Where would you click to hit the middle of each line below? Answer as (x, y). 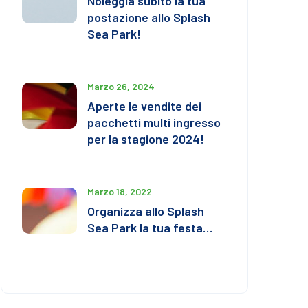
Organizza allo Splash (146, 211)
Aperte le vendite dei (144, 106)
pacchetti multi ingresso (154, 122)
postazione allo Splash (149, 17)
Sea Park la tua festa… (150, 227)
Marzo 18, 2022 (120, 191)
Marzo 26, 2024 (121, 86)
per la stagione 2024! (146, 139)
